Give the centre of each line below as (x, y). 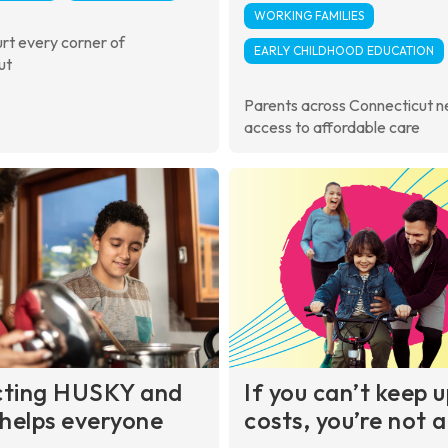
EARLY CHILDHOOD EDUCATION (344, 50)
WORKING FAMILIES (309, 15)
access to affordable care (332, 126)
